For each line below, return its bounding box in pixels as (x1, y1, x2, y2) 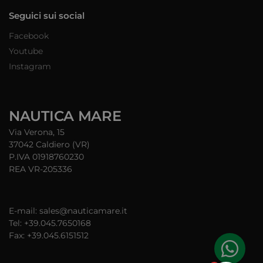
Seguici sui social (9, 10, 85, 22)
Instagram (9, 60, 51, 72)
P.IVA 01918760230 (9, 151, 84, 162)
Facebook (9, 30, 49, 41)
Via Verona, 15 (9, 126, 65, 137)
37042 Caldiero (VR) (9, 139, 90, 150)
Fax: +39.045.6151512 (9, 230, 89, 241)
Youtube (9, 45, 43, 56)
